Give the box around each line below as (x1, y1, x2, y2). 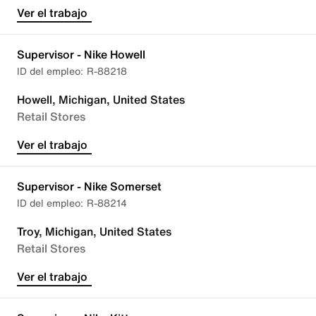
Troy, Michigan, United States (17, 223, 171, 240)
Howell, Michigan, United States (17, 91, 185, 108)
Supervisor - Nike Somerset (17, 178, 162, 195)
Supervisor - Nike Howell (17, 46, 145, 63)
